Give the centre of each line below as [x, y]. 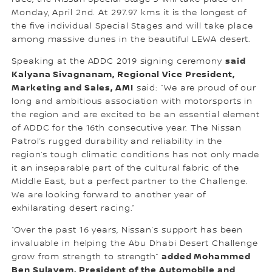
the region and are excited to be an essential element [136, 115]
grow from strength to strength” [87, 257]
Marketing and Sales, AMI [73, 88]
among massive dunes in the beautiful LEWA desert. [131, 40]
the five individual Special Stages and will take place [132, 26]
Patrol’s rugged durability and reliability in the [117, 142]
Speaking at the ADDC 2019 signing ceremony [118, 62]
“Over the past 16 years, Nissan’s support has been [127, 230]
